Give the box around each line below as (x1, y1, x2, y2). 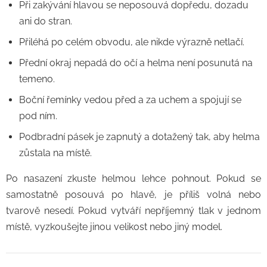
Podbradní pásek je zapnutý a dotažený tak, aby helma (19, 131, 260, 142)
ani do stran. (19, 15, 72, 27)
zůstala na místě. (19, 147, 92, 159)
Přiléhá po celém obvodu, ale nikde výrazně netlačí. (19, 36, 244, 48)
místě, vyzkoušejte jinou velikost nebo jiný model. (6, 221, 222, 232)
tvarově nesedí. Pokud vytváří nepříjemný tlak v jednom (6, 205, 261, 216)
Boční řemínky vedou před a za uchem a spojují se (19, 94, 241, 105)
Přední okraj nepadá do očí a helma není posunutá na (19, 57, 253, 69)
